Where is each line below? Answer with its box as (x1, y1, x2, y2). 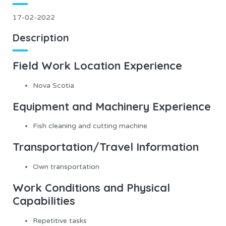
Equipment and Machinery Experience (13, 99, 211, 114)
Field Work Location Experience (13, 58, 182, 73)
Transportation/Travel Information (13, 140, 199, 154)
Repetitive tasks (33, 216, 87, 225)
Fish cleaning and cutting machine (33, 122, 147, 131)
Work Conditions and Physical (13, 181, 170, 195)
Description (13, 31, 69, 44)
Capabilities (13, 194, 75, 208)
